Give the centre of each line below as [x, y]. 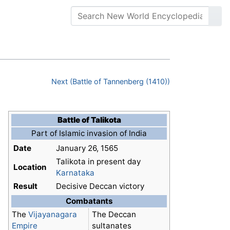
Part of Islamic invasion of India [89, 133]
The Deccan [114, 215]
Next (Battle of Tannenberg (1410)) [111, 82]
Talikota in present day [98, 162]
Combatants [89, 201]
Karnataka [75, 173]
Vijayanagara [53, 215]
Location [30, 167]
